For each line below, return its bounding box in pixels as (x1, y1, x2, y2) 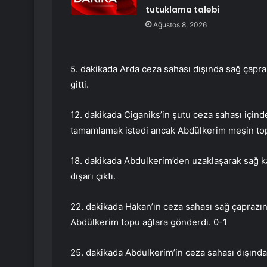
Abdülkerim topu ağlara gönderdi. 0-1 (70, 216, 227, 228)
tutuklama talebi (145, 4, 220, 16)
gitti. (70, 79, 89, 91)
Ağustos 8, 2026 (153, 20, 207, 30)
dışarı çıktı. (70, 170, 116, 182)
